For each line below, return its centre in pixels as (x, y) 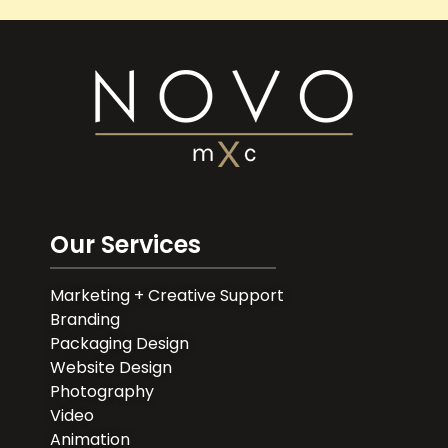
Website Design (111, 367)
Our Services (125, 245)
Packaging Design (119, 343)
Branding (85, 319)
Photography (102, 391)
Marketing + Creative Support (167, 295)
